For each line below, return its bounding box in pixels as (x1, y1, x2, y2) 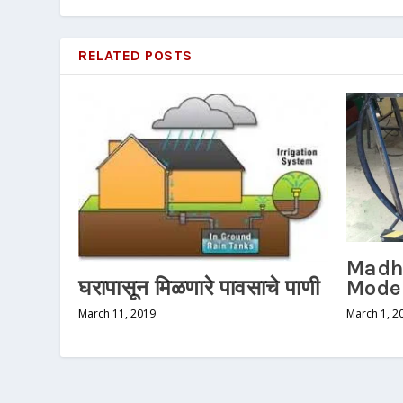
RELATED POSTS (78, 46, 193, 64)
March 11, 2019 (78, 306, 157, 322)
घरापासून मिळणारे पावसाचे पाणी (78, 275, 320, 301)
